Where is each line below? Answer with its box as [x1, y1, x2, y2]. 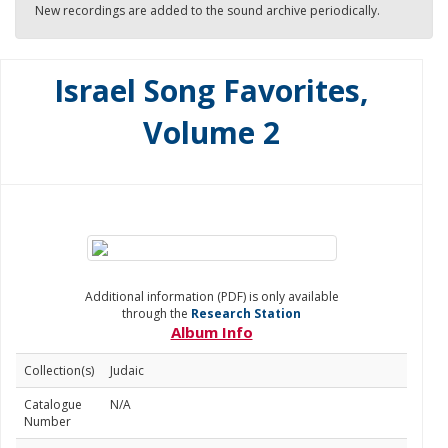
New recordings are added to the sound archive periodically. [35, 2, 380, 19]
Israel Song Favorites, [54, 70, 369, 111]
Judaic [110, 362, 144, 379]
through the [122, 305, 191, 322]
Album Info [170, 322, 253, 342]
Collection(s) [24, 362, 94, 379]
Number [24, 413, 71, 430]
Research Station [191, 305, 301, 322]
